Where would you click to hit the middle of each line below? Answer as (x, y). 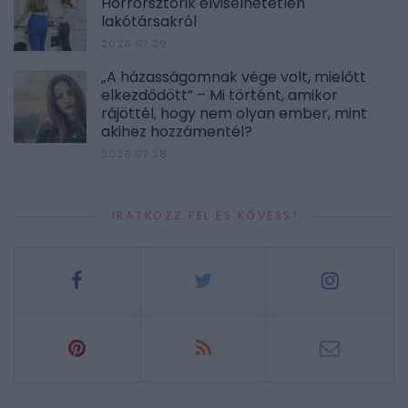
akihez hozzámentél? (177, 132)
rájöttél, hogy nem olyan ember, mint (234, 114)
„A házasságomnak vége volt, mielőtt (234, 77)
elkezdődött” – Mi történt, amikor (219, 96)
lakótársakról (149, 22)
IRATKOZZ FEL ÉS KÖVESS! (205, 216)
